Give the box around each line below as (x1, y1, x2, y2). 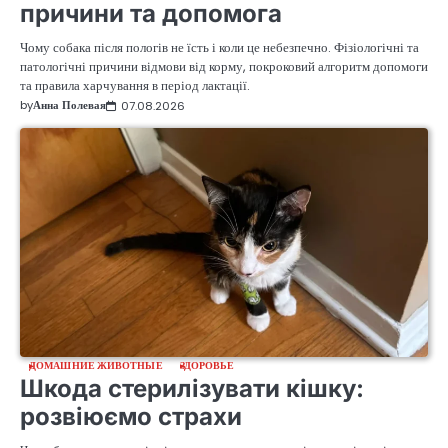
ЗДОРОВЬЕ (179, 358, 235, 374)
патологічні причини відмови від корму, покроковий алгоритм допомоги (20, 57, 428, 77)
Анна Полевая (33, 97, 106, 114)
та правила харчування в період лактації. (20, 76, 250, 96)
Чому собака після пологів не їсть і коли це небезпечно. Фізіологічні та (20, 38, 419, 58)
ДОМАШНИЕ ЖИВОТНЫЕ (29, 358, 163, 374)
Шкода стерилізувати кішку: (20, 374, 364, 404)
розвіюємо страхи (20, 402, 242, 432)
